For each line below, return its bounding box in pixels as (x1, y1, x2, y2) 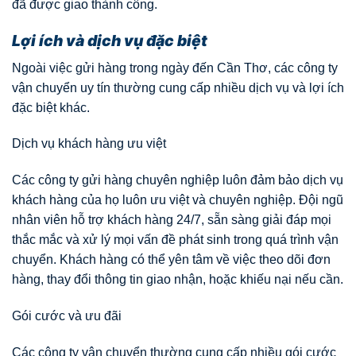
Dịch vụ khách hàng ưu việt (12, 137, 166, 151)
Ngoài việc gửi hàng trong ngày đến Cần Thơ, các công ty (12, 60, 338, 75)
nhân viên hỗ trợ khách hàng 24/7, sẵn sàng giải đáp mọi (12, 213, 331, 227)
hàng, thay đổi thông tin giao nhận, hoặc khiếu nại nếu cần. (12, 273, 343, 287)
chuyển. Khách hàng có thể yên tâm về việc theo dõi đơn (12, 253, 331, 267)
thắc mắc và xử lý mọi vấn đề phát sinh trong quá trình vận (12, 233, 339, 247)
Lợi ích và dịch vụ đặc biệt (12, 31, 207, 51)
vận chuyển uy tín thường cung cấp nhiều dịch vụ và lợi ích (12, 80, 344, 95)
